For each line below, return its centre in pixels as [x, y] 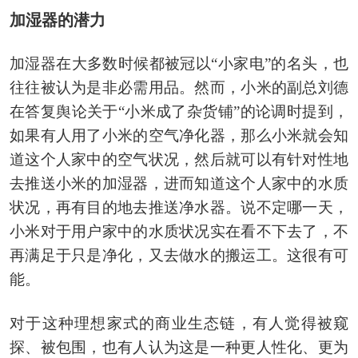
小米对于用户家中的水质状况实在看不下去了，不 [179, 231]
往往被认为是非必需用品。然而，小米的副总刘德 [179, 87]
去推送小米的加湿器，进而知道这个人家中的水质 [179, 183]
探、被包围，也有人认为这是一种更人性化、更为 [179, 347]
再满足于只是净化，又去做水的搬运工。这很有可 [179, 255]
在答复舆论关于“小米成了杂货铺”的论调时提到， [179, 111]
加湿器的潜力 [58, 20]
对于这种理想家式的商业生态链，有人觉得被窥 [179, 323]
